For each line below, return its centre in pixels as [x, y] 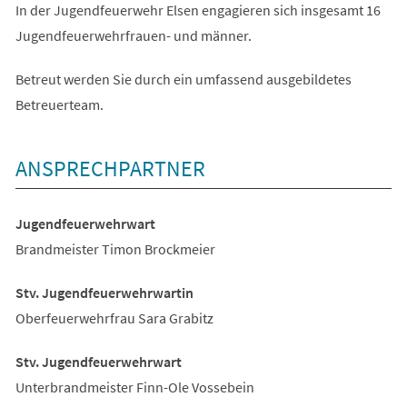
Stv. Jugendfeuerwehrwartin [104, 293]
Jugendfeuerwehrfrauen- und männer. [133, 36]
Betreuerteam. [59, 105]
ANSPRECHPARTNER [110, 169]
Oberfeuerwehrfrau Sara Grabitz [114, 318]
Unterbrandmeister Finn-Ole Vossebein [134, 387]
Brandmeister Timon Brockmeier [115, 249]
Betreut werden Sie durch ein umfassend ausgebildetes [183, 79]
